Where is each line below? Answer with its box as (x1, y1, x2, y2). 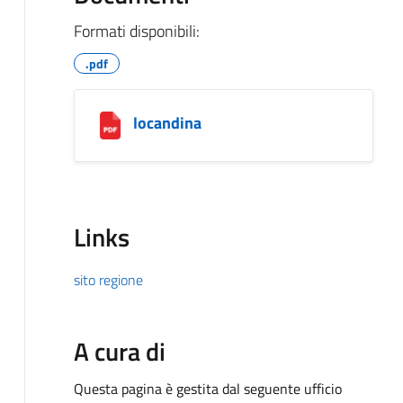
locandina (132, 110, 201, 135)
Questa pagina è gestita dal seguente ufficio (73, 377, 342, 399)
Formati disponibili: (73, 18, 200, 43)
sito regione (73, 268, 143, 291)
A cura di (73, 331, 166, 371)
